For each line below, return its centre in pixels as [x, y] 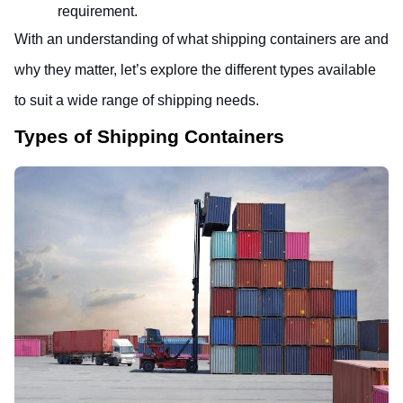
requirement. [98, 11]
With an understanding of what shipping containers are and [201, 39]
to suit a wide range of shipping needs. [137, 100]
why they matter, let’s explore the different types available [195, 70]
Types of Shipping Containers [149, 137]
